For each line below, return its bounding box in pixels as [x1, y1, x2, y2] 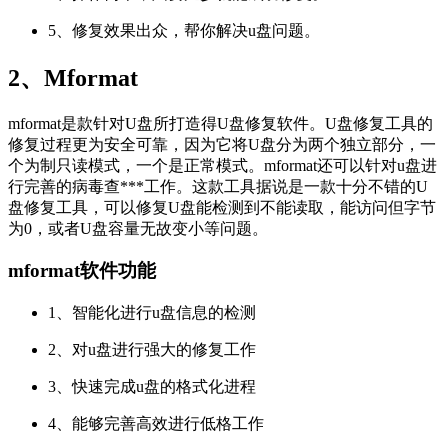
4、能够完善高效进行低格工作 [48, 414, 264, 432]
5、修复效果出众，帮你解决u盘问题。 [48, 21, 320, 39]
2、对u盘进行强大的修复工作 [48, 340, 256, 358]
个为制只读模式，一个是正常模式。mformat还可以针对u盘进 [8, 156, 437, 174]
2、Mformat [8, 64, 138, 91]
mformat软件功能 [8, 260, 156, 282]
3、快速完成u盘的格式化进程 [48, 377, 256, 395]
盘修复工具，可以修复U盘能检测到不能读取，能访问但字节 [8, 198, 436, 216]
